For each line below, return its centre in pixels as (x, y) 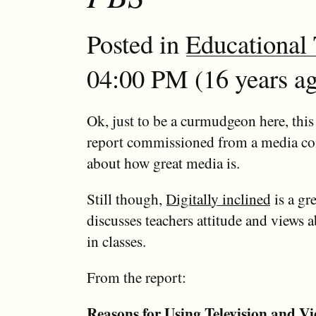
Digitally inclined (218, 199)
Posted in (136, 43)
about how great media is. (163, 163)
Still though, (126, 199)
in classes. (116, 241)
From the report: (136, 277)
